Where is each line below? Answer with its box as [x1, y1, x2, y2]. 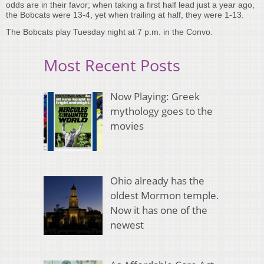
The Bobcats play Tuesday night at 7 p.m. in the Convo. [6, 27, 213, 37]
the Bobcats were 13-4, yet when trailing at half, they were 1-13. [6, 10, 246, 20]
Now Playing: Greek [110, 89, 200, 103]
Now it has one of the [110, 203, 207, 217]
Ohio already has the [110, 174, 204, 188]
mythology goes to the [110, 104, 213, 118]
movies [110, 118, 144, 133]
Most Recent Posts [44, 54, 180, 77]
